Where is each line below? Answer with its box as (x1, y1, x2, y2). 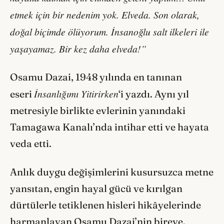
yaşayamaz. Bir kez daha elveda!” (10, 41, 146, 55)
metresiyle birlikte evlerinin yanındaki (10, 104, 185, 117)
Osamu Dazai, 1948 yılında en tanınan (10, 71, 182, 83)
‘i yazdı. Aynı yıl (118, 88, 189, 100)
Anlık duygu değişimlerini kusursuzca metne (10, 165, 213, 178)
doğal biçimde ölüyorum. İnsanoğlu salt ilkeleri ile (10, 24, 209, 38)
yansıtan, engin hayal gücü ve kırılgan (10, 182, 182, 194)
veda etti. (10, 137, 51, 150)
